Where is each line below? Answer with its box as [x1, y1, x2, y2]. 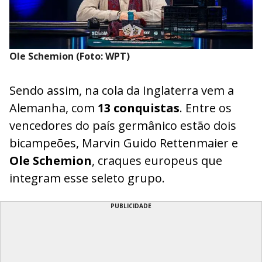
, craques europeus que [92, 153, 222, 169]
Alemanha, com [9, 100, 98, 116]
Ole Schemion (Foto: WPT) [9, 50, 130, 63]
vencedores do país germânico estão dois [9, 118, 236, 134]
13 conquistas [98, 100, 180, 116]
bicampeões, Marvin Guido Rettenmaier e [9, 135, 238, 151]
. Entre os [180, 100, 232, 116]
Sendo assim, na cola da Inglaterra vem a [9, 82, 234, 99]
